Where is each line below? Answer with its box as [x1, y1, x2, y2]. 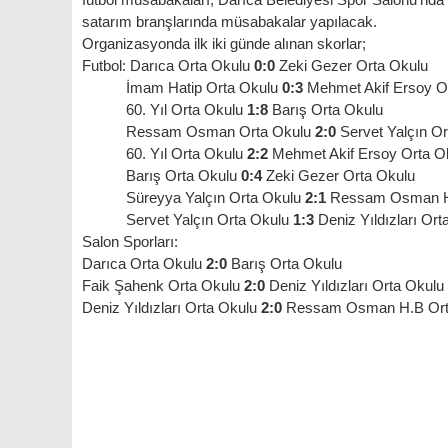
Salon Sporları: [82, 233, 178, 250]
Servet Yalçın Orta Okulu [82, 211, 293, 228]
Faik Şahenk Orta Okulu [82, 277, 244, 294]
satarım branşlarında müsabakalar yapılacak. [82, 13, 381, 30]
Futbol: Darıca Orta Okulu [82, 57, 254, 74]
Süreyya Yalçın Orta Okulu [82, 189, 305, 206]
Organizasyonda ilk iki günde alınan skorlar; [82, 35, 366, 52]
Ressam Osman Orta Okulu [82, 123, 311, 140]
